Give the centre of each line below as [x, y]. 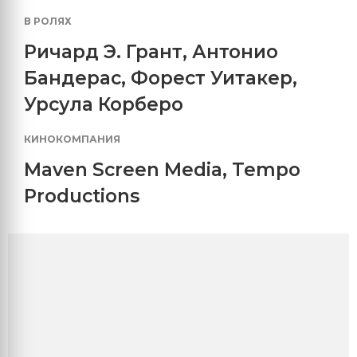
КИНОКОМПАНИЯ [72, 139]
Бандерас [73, 78]
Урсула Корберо [104, 104]
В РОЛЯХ [48, 21]
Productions [82, 196]
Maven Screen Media [123, 170]
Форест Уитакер [212, 78]
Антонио [235, 52]
